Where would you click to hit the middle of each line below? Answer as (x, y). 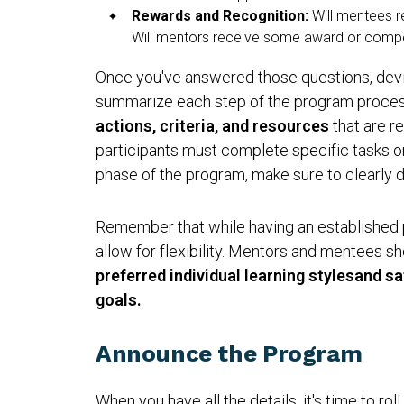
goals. (119, 299)
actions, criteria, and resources (212, 125)
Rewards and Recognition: (222, 15)
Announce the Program (229, 353)
